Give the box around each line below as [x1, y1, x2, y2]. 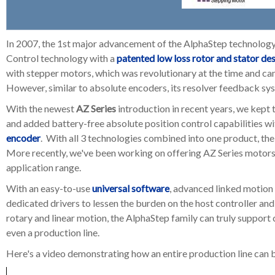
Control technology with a [6, 52, 117, 64]
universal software [92, 182, 169, 194]
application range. [6, 161, 81, 173]
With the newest [6, 103, 76, 114]
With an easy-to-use [6, 182, 92, 194]
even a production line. [6, 227, 99, 238]
